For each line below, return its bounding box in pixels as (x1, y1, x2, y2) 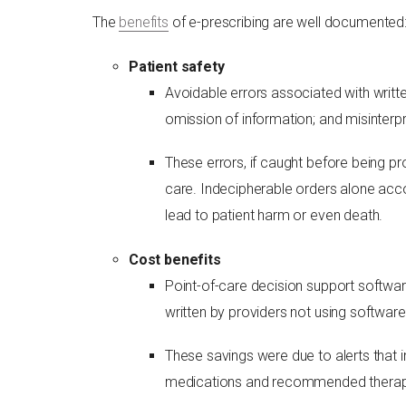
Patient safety (128, 57, 225, 75)
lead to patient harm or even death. (164, 206, 383, 224)
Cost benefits (128, 250, 221, 268)
